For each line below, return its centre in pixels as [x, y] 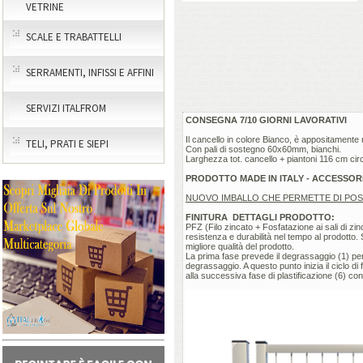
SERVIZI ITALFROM [66, 108]
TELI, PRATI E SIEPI [67, 144]
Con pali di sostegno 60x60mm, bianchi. [263, 149]
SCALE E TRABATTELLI [74, 37]
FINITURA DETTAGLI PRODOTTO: [260, 217]
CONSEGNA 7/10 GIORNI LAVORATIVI [266, 120]
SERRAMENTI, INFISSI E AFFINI [90, 73]
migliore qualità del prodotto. [240, 246]
